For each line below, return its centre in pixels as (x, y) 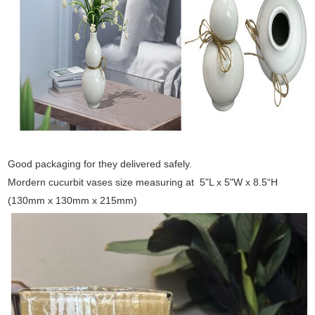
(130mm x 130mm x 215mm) (73, 200)
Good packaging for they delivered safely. (102, 163)
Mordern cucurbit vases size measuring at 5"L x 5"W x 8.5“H (144, 182)
